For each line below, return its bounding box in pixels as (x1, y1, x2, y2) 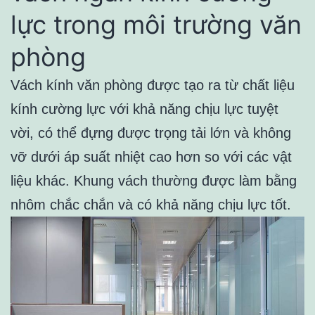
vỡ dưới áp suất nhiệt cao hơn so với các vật (11, 149, 292, 165)
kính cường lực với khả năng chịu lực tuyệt (11, 101, 278, 117)
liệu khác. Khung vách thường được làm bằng (11, 173, 297, 189)
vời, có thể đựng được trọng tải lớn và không (11, 125, 291, 141)
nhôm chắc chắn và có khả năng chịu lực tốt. (11, 197, 291, 213)
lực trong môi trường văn (11, 9, 302, 41)
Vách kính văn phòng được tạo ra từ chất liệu (11, 77, 295, 94)
